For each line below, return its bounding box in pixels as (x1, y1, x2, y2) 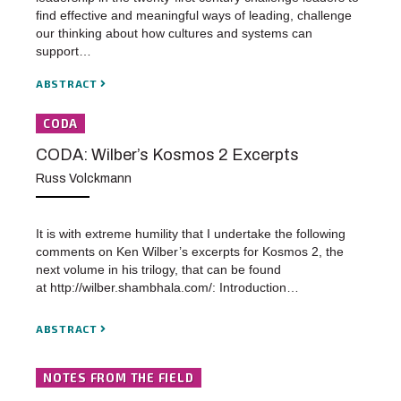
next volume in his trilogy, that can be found (36, 262, 281, 277)
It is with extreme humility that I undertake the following (36, 226, 346, 242)
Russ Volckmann (36, 172, 132, 186)
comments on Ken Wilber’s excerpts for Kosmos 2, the (36, 244, 344, 260)
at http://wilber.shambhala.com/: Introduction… (36, 280, 299, 295)
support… (36, 43, 91, 58)
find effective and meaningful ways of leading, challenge (36, 7, 352, 22)
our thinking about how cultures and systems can (36, 25, 312, 40)
